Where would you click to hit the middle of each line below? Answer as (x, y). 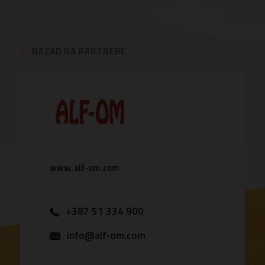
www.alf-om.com (84, 167)
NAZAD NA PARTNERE (79, 51)
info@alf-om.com (106, 235)
